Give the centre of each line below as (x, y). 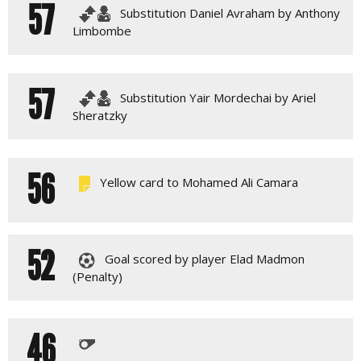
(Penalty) (98, 276)
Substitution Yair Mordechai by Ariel (216, 97)
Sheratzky (100, 116)
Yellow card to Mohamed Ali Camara (197, 182)
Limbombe (102, 31)
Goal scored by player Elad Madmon (203, 258)
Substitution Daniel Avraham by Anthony (228, 12)
